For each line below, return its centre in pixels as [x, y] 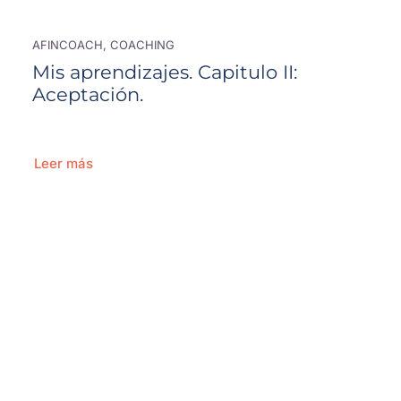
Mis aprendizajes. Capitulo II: [164, 72]
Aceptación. [87, 94]
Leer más [63, 164]
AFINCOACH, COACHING [103, 45]
